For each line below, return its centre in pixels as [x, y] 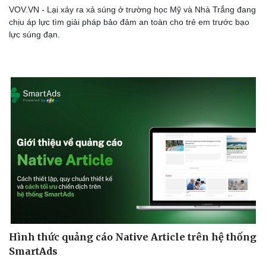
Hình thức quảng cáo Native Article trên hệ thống [133, 237]
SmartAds [33, 251]
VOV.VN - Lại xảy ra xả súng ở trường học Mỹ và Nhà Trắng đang [132, 9]
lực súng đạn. [34, 34]
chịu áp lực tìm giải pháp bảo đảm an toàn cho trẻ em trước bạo [129, 22]
